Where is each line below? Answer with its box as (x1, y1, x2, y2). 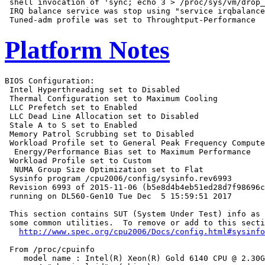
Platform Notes (5, 36, 170, 64)
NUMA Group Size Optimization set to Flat (5, 165, 203, 174)
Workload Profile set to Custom (5, 156, 151, 166)
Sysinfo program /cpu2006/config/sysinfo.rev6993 (5, 174, 232, 183)
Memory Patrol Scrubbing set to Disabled (5, 130, 194, 139)
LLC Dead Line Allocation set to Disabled (5, 112, 199, 121)
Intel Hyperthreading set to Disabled (5, 85, 180, 95)
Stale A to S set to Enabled (5, 121, 137, 130)
